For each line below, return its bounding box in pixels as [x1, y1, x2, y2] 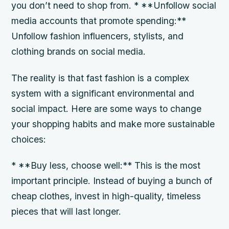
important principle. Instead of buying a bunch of [11, 175, 213, 186]
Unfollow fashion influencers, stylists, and [11, 31, 184, 42]
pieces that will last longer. [11, 205, 122, 217]
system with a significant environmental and [11, 87, 195, 99]
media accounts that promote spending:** [11, 15, 187, 27]
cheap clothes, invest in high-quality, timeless [11, 190, 201, 201]
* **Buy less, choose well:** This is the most [11, 159, 201, 171]
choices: [11, 133, 47, 145]
